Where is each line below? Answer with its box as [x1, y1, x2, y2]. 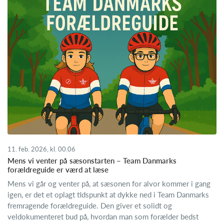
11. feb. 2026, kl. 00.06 [7, 145, 75, 153]
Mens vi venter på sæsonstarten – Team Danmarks [7, 156, 176, 165]
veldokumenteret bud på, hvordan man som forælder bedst [7, 212, 198, 221]
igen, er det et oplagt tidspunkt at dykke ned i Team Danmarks [7, 190, 209, 199]
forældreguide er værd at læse [7, 165, 108, 174]
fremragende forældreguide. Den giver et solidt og [7, 201, 172, 210]
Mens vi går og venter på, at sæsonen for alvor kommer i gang [7, 179, 210, 188]
